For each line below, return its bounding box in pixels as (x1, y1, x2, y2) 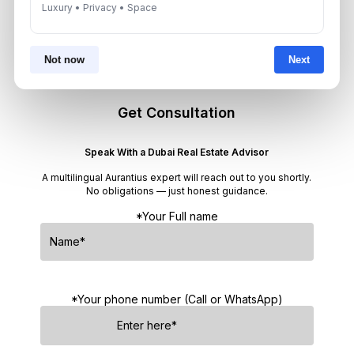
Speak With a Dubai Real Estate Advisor (85, 146, 269, 159)
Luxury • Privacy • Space (41, 2, 157, 13)
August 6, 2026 (104, 20, 180, 33)
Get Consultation (118, 104, 236, 122)
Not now (43, 54, 85, 66)
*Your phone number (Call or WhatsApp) (70, 292, 283, 307)
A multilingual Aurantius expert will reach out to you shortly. (42, 171, 312, 184)
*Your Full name (135, 209, 218, 224)
